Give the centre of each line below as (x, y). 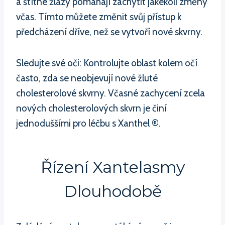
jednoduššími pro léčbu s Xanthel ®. (88, 123)
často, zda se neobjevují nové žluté (87, 78)
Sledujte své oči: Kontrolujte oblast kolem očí (107, 63)
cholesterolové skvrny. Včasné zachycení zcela (110, 93)
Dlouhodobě (113, 191)
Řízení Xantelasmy (113, 167)
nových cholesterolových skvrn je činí (91, 108)
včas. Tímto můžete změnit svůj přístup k (99, 17)
